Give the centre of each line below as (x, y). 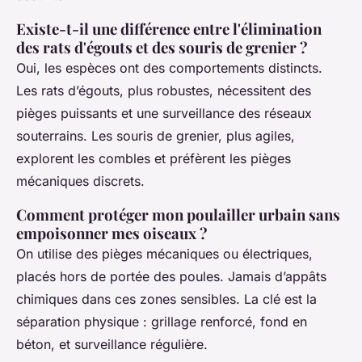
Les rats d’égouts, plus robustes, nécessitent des (164, 91)
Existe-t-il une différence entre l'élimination (169, 29)
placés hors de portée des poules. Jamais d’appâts (171, 277)
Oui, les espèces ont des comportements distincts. (169, 68)
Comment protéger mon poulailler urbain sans (178, 215)
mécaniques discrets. (80, 181)
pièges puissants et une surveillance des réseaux (164, 114)
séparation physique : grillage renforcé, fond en (162, 322)
